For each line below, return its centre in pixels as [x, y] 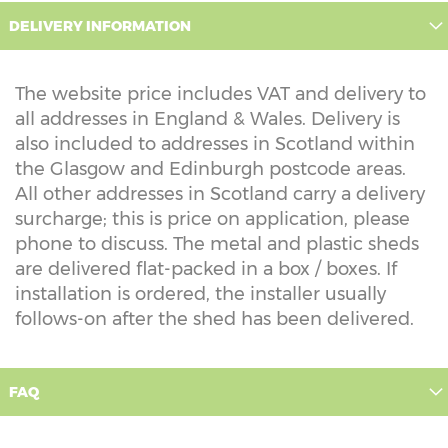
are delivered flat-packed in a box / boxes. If [206, 269]
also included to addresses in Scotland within [215, 144]
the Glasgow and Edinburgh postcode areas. [210, 169]
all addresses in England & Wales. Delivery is [207, 119]
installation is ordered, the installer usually [200, 294]
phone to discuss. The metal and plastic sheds [217, 244]
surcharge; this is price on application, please [212, 219]
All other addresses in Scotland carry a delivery [220, 194]
